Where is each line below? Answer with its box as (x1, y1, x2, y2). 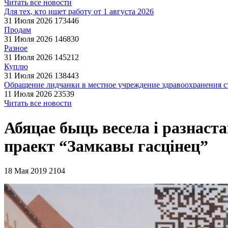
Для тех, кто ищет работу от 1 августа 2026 (4, 7, 154, 16)
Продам (4, 25, 31, 34)
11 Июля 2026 (4, 90, 52, 98)
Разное (4, 44, 27, 52)
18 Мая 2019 (4, 166, 47, 175)
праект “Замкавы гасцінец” (4, 137, 208, 156)
